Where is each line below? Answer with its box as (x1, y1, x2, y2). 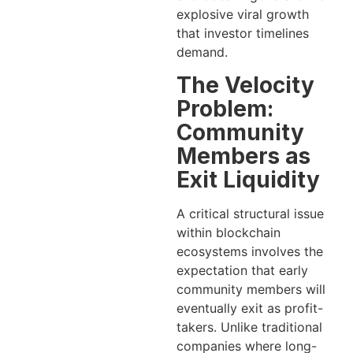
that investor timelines (176, 25, 309, 42)
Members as (176, 142, 310, 169)
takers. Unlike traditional (176, 318, 322, 335)
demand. (176, 44, 228, 61)
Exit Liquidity (176, 165, 320, 193)
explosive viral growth (176, 6, 309, 23)
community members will (176, 281, 325, 297)
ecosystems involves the (176, 243, 323, 259)
